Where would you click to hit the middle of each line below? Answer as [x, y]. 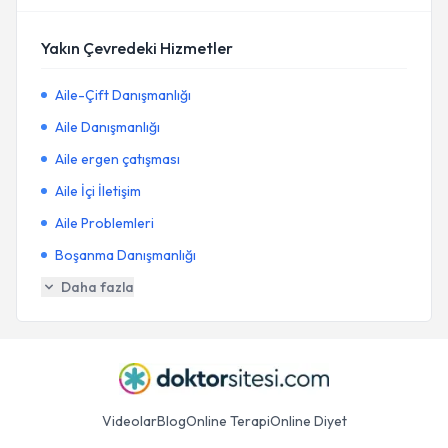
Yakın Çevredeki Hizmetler [137, 48]
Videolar [129, 421]
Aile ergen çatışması [117, 159]
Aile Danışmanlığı [107, 127]
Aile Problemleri [104, 223]
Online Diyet [308, 421]
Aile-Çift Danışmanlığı [123, 95]
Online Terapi [227, 421]
